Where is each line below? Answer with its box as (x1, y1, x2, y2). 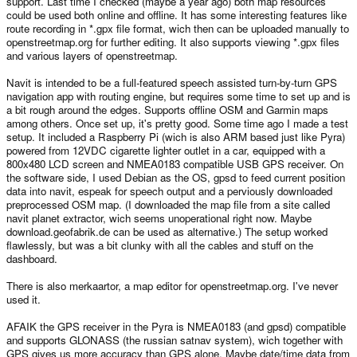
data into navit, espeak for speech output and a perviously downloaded (6, 183, 332, 199)
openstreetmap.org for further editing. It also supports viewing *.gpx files (6, 34, 339, 50)
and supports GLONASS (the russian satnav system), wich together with (6, 332, 343, 348)
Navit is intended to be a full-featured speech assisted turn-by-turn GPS (6, 75, 337, 91)
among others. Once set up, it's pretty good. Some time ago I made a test (6, 116, 348, 131)
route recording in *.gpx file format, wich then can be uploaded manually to (6, 21, 349, 37)
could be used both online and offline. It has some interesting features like (6, 7, 347, 23)
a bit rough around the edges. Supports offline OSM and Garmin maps (6, 102, 328, 118)
